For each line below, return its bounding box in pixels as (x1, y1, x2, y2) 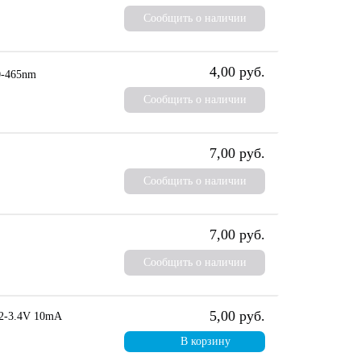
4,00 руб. (210, 64, 265, 80)
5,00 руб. (210, 308, 265, 324)
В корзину (180, 335, 230, 347)
